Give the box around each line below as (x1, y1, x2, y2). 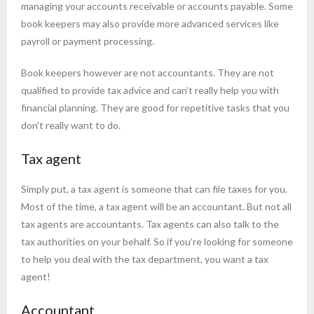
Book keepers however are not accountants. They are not (21, 67, 274, 79)
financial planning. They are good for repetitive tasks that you (21, 102, 289, 114)
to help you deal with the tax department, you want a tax (21, 253, 268, 266)
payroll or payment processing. (21, 35, 154, 48)
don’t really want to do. (21, 119, 121, 132)
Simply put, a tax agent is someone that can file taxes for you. (21, 183, 287, 196)
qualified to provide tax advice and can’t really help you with (21, 84, 279, 97)
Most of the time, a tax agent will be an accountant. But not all (21, 200, 292, 213)
